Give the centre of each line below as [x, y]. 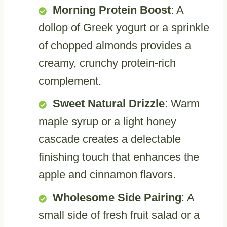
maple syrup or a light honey [107, 122]
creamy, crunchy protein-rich [107, 63]
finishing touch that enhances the [119, 157]
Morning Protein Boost [112, 10]
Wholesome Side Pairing [117, 198]
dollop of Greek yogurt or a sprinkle [124, 28]
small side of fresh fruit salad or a [119, 215]
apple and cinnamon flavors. [107, 175]
